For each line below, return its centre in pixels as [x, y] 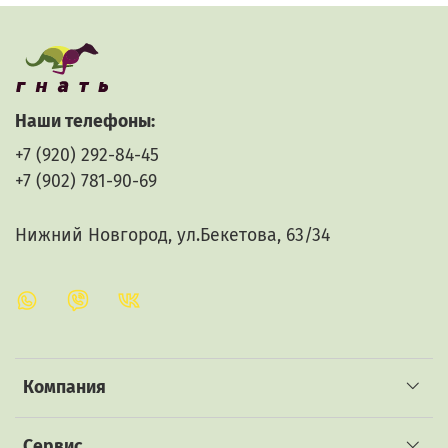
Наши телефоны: [85, 121]
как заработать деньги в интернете [147, 132]
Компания [64, 387]
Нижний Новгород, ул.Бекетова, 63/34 [172, 235]
